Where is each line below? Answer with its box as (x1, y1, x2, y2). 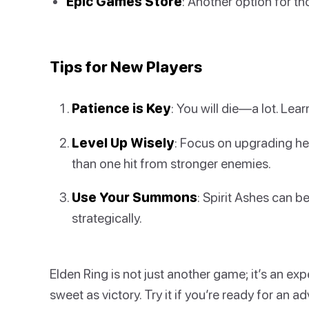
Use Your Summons (72, 188, 197, 205)
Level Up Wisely (72, 134, 175, 150)
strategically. (72, 209, 142, 226)
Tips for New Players (50, 57, 202, 77)
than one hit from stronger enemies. (72, 154, 271, 171)
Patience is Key (72, 100, 171, 117)
